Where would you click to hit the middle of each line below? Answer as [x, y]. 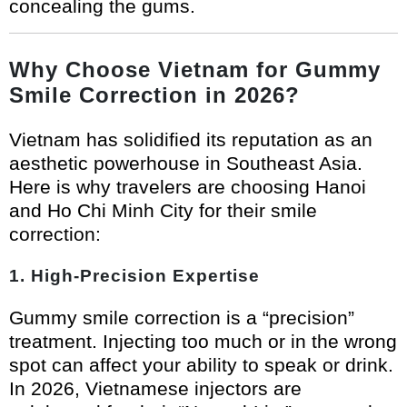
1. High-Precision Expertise [134, 276]
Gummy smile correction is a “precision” [182, 318]
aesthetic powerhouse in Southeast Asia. [186, 164]
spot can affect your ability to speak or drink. [201, 365]
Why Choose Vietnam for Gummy [195, 70]
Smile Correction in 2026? [154, 95]
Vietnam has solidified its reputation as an [191, 140]
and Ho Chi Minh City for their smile [163, 211]
